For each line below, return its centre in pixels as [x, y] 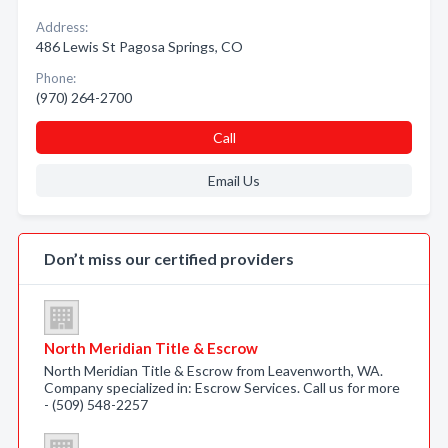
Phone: [56, 78]
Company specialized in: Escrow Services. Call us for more [222, 387]
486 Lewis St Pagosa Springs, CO [139, 46]
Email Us [233, 180]
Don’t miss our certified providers [169, 258]
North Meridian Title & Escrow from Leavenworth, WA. [213, 370]
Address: [62, 27]
